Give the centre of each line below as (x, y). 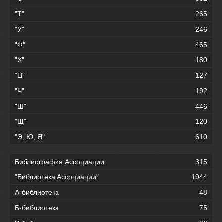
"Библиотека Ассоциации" (57, 177)
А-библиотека (37, 193)
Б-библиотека (37, 208)
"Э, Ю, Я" (30, 137)
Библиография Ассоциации (59, 162)
